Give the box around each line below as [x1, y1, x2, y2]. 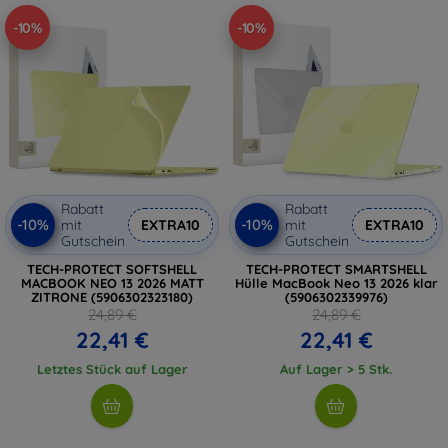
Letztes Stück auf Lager [36, 361, 188, 377]
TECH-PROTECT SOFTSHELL [27, 261, 197, 277]
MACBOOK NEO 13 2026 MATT [20, 275, 204, 291]
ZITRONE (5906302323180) [31, 289, 193, 305]
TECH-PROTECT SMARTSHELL [245, 261, 427, 277]
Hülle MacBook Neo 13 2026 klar [234, 275, 438, 291]
